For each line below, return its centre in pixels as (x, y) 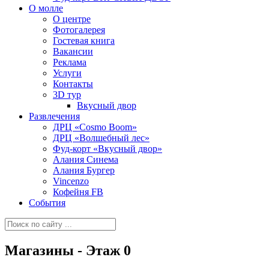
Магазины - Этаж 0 (68, 250)
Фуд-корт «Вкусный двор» (107, 149)
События (47, 203)
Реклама (70, 62)
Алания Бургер (84, 170)
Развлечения (54, 116)
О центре (72, 19)
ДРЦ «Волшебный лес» (101, 138)
